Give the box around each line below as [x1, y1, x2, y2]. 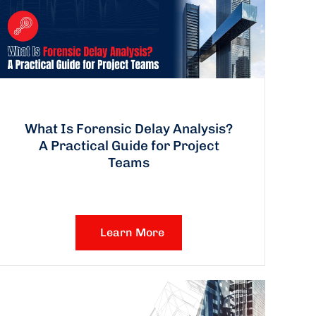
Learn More [100, 225, 165, 239]
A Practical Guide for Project [38, 137, 219, 154]
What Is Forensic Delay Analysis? [25, 120, 233, 137]
